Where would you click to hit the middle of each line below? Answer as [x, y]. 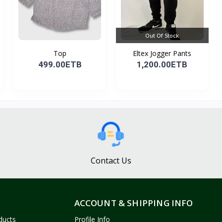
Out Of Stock [162, 35]
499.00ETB [60, 64]
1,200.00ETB [162, 64]
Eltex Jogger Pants [162, 53]
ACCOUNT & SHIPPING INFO [134, 203]
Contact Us [111, 160]
